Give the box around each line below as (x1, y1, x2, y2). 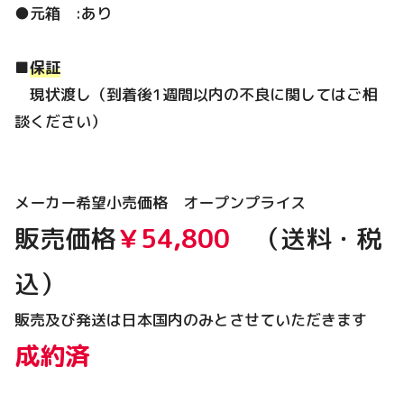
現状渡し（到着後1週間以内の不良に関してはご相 (14, 83, 377, 105)
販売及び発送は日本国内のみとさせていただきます (14, 308, 367, 330)
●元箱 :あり (14, 2, 112, 23)
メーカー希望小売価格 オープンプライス (14, 191, 306, 213)
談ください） (14, 110, 106, 132)
